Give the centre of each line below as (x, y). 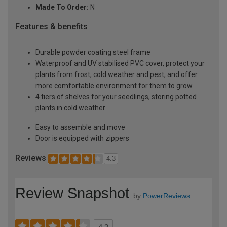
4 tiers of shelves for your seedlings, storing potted (116, 97)
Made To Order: (62, 7)
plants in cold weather (70, 108)
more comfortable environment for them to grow (114, 86)
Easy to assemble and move (80, 127)
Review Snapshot (72, 193)
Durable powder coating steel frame (93, 52)
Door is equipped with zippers (82, 139)
